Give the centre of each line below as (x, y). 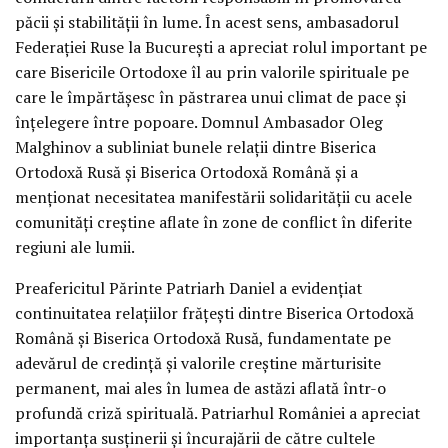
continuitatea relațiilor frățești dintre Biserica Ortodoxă (214, 312)
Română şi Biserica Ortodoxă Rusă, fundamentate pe (203, 337)
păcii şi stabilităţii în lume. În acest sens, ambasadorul (207, 22)
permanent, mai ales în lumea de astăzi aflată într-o (200, 387)
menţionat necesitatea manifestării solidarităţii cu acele (213, 197)
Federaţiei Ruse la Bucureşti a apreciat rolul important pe (221, 47)
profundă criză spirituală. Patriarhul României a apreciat (217, 412)
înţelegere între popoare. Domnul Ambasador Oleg (199, 122)
